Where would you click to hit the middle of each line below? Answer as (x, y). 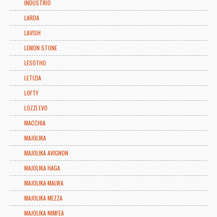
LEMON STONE (41, 47)
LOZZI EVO (36, 108)
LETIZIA (33, 77)
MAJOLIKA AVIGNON (46, 153)
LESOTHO (35, 62)
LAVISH (32, 32)
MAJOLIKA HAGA (42, 168)
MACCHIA (35, 123)
